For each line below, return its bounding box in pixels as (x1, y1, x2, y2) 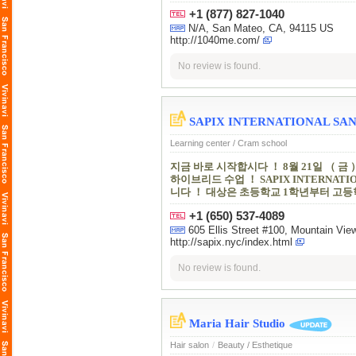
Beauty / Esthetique (218, 340, 292, 350)
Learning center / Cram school (170, 138, 287, 149)
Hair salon (170, 340, 209, 350)
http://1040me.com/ (170, 34, 260, 47)
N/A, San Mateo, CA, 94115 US (188, 22, 334, 35)
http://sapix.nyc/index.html (170, 236, 292, 249)
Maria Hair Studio (189, 317, 285, 330)
